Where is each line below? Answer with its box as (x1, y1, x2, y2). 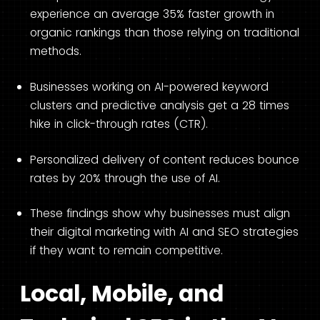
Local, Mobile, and (20, 277, 224, 309)
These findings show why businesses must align (30, 205, 290, 222)
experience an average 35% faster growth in (30, 6, 274, 23)
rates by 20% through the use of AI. (30, 169, 220, 186)
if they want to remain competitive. (30, 242, 223, 259)
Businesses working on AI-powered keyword (30, 79, 269, 96)
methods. (30, 43, 81, 60)
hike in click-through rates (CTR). (30, 116, 208, 133)
